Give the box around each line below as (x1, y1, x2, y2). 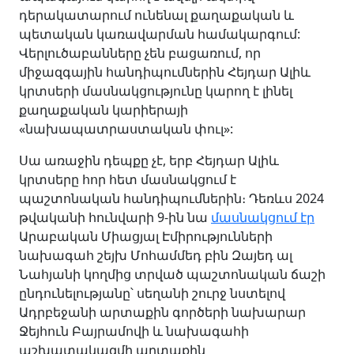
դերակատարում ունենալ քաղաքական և (19, 6, 294, 24)
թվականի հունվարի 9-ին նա (19, 208, 211, 226)
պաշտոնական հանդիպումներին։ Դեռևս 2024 (19, 189, 324, 207)
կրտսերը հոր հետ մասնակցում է (19, 170, 236, 188)
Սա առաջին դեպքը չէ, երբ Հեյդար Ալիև (19, 151, 279, 169)
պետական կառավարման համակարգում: (19, 24, 300, 43)
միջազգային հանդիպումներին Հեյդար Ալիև (19, 62, 311, 81)
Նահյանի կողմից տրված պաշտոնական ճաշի (19, 265, 326, 283)
